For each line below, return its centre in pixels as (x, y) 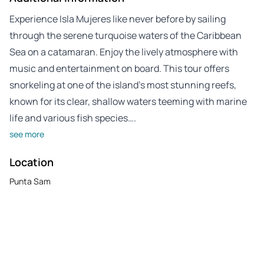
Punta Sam (30, 181)
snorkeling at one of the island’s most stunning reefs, (123, 85)
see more (27, 134)
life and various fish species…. (73, 118)
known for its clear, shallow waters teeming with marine (128, 101)
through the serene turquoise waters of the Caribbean (126, 35)
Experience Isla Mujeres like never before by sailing (118, 19)
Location (32, 162)
